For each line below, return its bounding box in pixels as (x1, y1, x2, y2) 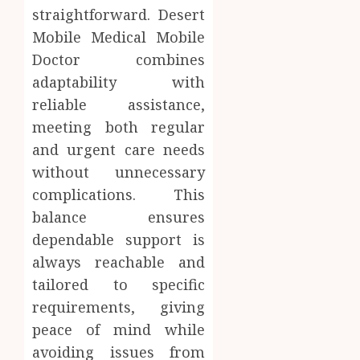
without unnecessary (32, 162, 206, 182)
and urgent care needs (32, 139, 206, 159)
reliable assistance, (32, 94, 206, 114)
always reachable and (32, 252, 206, 272)
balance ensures (32, 207, 206, 227)
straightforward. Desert (32, 4, 206, 24)
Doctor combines (32, 49, 206, 69)
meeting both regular (32, 117, 206, 137)
